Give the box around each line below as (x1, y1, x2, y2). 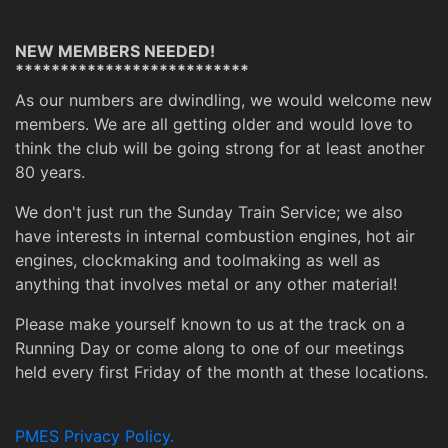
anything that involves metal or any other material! (15, 273, 397, 294)
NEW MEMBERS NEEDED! (15, 40, 215, 61)
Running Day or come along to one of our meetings (15, 337, 404, 358)
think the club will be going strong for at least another (15, 137, 425, 158)
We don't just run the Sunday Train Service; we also (15, 201, 403, 222)
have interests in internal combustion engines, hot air (15, 225, 415, 246)
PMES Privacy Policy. (15, 425, 174, 446)
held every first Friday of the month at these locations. (15, 361, 428, 382)
